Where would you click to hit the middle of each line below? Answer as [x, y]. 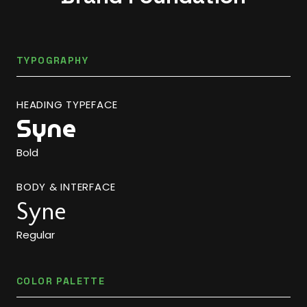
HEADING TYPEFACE [67, 105]
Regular [36, 235]
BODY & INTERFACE [66, 187]
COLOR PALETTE [61, 281]
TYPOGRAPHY [52, 60]
